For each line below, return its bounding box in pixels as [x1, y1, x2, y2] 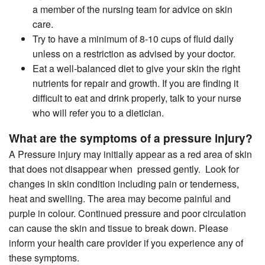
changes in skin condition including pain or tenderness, [9, 177, 239, 191]
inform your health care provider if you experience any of [9, 236, 243, 250]
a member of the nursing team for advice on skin [33, 2, 232, 17]
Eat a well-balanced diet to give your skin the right [33, 62, 240, 76]
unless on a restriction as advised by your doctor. [33, 47, 238, 61]
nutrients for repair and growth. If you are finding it [33, 76, 238, 91]
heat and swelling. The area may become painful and [9, 192, 231, 206]
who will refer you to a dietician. [33, 106, 164, 120]
